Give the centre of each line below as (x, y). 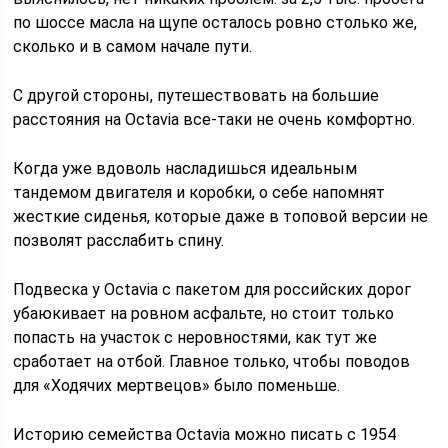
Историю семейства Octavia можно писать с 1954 (205, 434)
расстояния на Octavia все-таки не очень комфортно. (214, 119)
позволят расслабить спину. (119, 240)
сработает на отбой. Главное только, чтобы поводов (212, 361)
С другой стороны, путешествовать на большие (196, 95)
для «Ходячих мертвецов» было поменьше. (177, 385)
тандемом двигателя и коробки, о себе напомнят (199, 192)
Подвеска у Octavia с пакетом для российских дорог (212, 289)
